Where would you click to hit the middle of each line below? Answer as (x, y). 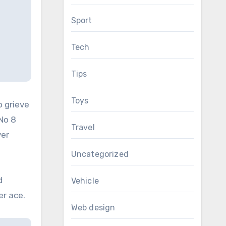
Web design (93, 208)
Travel (83, 127)
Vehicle (85, 181)
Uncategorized (100, 154)
